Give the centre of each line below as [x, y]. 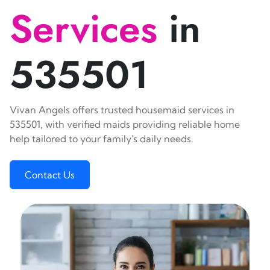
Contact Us [50, 175]
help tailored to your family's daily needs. [102, 139]
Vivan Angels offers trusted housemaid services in [122, 110]
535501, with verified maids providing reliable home [125, 124]
